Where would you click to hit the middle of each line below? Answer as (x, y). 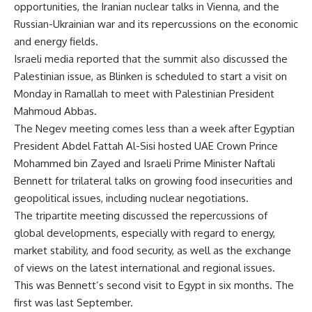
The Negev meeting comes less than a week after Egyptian (154, 129)
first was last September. (73, 303)
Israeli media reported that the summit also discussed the (151, 59)
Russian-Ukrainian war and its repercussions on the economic (156, 24)
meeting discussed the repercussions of (174, 216)
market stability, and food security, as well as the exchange (153, 251)
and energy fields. (56, 42)
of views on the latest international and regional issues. (145, 268)
